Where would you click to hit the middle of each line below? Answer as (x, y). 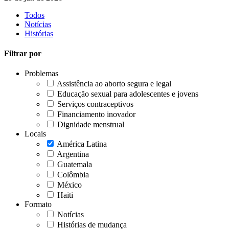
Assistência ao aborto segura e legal (114, 84)
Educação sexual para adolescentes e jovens (128, 94)
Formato (38, 204)
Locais (35, 134)
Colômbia (73, 175)
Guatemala (75, 165)
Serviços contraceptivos (95, 104)
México (70, 185)
